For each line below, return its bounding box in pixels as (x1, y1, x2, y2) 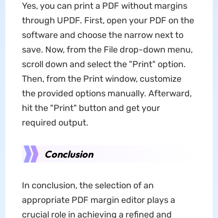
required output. (21, 117, 89, 128)
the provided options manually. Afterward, (21, 88, 192, 99)
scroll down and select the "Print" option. (21, 58, 186, 70)
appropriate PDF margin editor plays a (21, 194, 175, 205)
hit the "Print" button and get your (21, 102, 160, 113)
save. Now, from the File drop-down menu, (21, 44, 193, 55)
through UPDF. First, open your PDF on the (21, 15, 194, 26)
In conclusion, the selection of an (21, 180, 154, 191)
